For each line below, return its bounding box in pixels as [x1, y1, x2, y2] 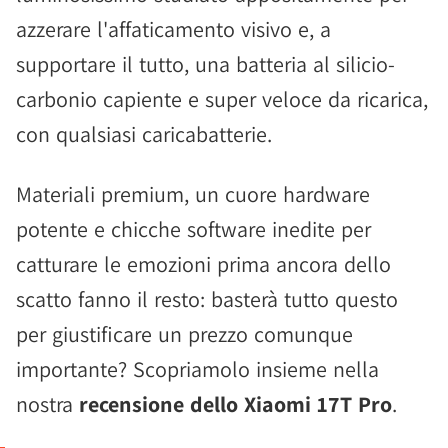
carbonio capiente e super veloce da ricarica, [16, 85, 428, 113]
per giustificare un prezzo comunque [16, 320, 353, 348]
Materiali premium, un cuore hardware [16, 180, 370, 208]
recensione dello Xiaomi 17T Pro [79, 390, 392, 418]
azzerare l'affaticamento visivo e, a [16, 15, 331, 43]
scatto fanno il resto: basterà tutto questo [16, 285, 398, 313]
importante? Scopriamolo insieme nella [16, 355, 379, 383]
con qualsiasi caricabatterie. [16, 120, 272, 148]
